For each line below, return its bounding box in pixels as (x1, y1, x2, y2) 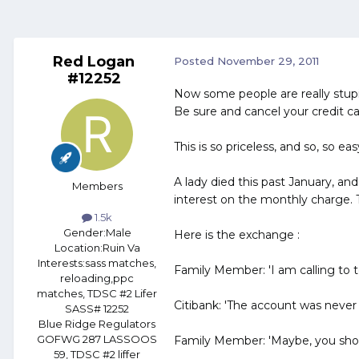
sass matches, (85, 256, 156, 270)
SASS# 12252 (65, 302, 129, 316)
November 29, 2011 (217, 54, 319, 68)
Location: (54, 241, 103, 255)
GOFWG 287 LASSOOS (37, 333, 157, 346)
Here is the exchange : (174, 228, 300, 243)
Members (71, 179, 123, 193)
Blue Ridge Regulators (38, 317, 155, 331)
